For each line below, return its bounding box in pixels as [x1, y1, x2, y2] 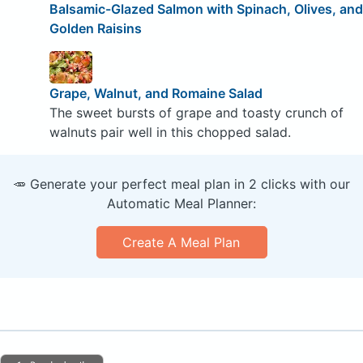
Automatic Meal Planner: [107, 195, 256, 212]
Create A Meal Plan [122, 234, 241, 251]
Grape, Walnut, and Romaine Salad [49, 85, 263, 102]
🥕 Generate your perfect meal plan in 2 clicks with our [13, 176, 350, 193]
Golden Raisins [49, 20, 142, 37]
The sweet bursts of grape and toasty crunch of [49, 105, 344, 122]
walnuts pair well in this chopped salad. [49, 124, 291, 141]
